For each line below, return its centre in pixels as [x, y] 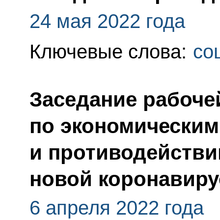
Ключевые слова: [110, 51]
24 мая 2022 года [107, 21]
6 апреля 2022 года [116, 208]
